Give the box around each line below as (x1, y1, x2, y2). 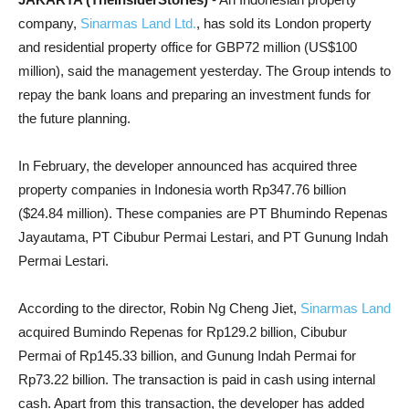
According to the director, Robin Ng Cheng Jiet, (18, 300, 300, 316)
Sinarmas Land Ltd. (80, 16, 196, 31)
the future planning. (18, 110, 131, 126)
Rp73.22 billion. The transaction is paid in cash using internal (18, 372, 375, 387)
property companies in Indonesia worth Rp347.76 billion (18, 182, 346, 197)
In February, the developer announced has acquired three (18, 158, 357, 173)
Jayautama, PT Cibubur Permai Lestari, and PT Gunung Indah (18, 229, 388, 245)
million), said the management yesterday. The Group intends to (18, 63, 391, 79)
